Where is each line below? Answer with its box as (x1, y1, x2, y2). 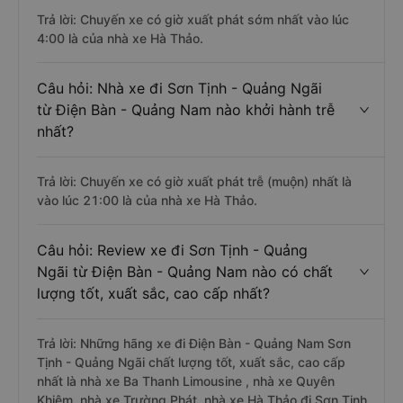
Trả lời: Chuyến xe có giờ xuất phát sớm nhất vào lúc (37, 12, 349, 27)
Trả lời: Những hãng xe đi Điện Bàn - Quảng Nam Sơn (37, 336, 351, 351)
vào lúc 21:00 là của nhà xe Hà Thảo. (37, 193, 257, 208)
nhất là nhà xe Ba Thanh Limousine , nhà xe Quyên (37, 373, 335, 389)
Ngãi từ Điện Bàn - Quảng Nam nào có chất (37, 263, 333, 281)
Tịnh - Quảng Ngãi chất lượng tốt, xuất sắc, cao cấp (37, 354, 345, 370)
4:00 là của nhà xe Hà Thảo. (37, 31, 203, 46)
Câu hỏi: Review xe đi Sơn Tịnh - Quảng (37, 241, 308, 259)
